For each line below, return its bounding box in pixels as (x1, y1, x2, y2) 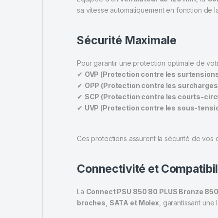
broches (77, 198, 106, 207)
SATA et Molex (109, 198, 159, 207)
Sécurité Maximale (77, 33, 177, 47)
